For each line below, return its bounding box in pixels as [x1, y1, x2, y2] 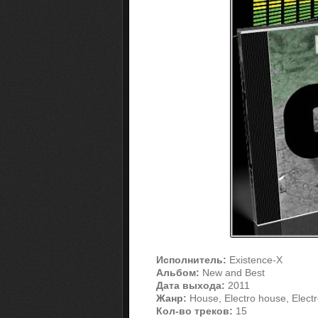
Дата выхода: [156, 280, 225, 291]
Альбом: [156, 267, 199, 278]
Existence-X [226, 254, 283, 265]
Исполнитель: [156, 254, 226, 265]
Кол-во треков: [156, 305, 233, 317]
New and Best [199, 267, 265, 278]
